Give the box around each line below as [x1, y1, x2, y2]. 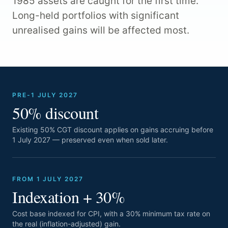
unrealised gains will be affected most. [12, 24, 189, 37]
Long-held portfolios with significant [12, 10, 179, 22]
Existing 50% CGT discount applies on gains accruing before [12, 125, 213, 134]
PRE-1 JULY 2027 [12, 91, 78, 99]
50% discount [12, 102, 99, 124]
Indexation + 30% [12, 186, 125, 208]
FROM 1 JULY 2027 [12, 175, 83, 183]
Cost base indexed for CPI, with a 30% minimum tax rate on [12, 209, 210, 218]
